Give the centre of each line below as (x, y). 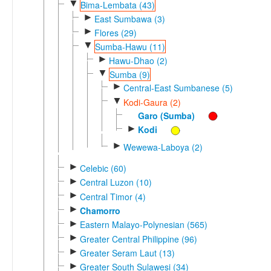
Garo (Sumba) (166, 115)
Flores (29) (115, 32)
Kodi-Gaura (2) (152, 102)
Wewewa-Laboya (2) (163, 147)
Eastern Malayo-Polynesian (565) (143, 225)
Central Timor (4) (113, 196)
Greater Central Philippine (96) (138, 239)
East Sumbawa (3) (129, 18)
